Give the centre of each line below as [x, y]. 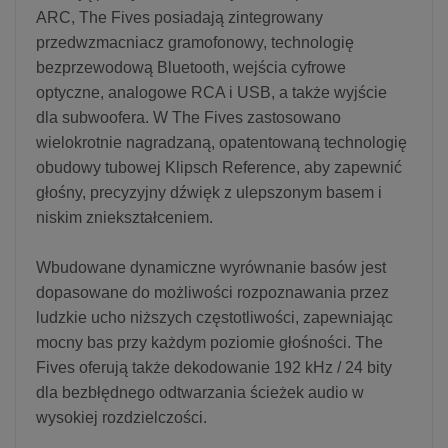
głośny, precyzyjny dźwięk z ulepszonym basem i [209, 192]
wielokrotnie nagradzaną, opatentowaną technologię [221, 142]
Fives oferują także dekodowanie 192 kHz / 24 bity [214, 367]
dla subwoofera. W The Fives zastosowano [188, 117]
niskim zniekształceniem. [124, 217]
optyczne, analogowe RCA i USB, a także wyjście [211, 92]
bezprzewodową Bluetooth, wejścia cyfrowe [191, 67]
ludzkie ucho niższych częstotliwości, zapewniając [214, 317]
